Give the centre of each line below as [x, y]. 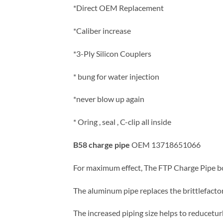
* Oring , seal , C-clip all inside [122, 122]
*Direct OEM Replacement [118, 8]
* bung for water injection [116, 76]
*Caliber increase [102, 31]
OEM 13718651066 [166, 145]
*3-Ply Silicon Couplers [112, 53]
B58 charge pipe [102, 145]
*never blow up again [109, 99]
